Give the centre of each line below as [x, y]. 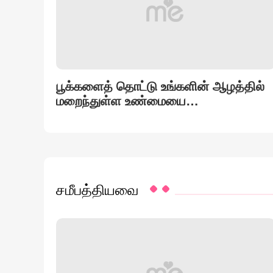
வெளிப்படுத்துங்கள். [109, 115]
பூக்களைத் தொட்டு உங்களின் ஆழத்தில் [160, 86]
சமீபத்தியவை [97, 190]
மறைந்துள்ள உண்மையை [121, 101]
